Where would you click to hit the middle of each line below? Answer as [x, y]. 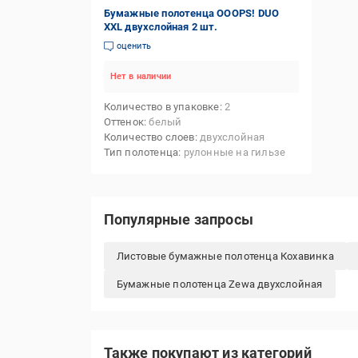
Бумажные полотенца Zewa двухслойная [219, 284]
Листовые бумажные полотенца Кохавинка [225, 256]
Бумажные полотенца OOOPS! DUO [191, 13]
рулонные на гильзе [235, 152]
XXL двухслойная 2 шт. [161, 27]
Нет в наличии [141, 76]
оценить [133, 46]
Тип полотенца [141, 152]
